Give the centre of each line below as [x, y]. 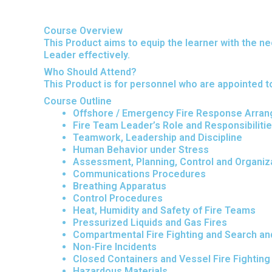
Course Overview [83, 31]
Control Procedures [118, 198]
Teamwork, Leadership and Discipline [158, 138]
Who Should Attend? [90, 72]
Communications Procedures [139, 174]
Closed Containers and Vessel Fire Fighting [172, 259]
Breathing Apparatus [120, 186]
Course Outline [78, 101]
